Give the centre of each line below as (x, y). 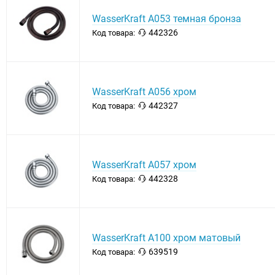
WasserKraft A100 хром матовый (166, 238)
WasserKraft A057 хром (144, 165)
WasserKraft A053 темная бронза (167, 19)
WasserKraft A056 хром (144, 92)
